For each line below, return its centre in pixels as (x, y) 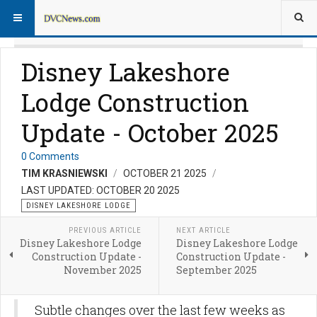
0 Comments (50, 157)
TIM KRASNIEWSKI (64, 174)
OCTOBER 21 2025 (166, 174)
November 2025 (102, 270)
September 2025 (216, 270)
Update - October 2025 (150, 133)
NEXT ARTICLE (203, 231)
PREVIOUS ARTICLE (105, 231)
